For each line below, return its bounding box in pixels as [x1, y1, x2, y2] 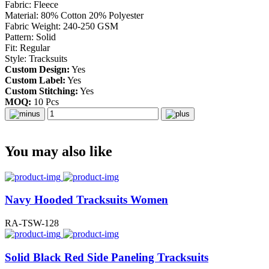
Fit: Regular [5, 42, 50, 53]
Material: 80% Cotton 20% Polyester [5, 10, 144, 20]
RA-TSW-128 [5, 218, 59, 229]
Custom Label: [5, 74, 65, 85]
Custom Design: [5, 64, 70, 74]
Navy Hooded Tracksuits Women [5, 193, 168, 207]
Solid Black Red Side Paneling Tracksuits [5, 250, 208, 264]
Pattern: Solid [5, 31, 56, 42]
